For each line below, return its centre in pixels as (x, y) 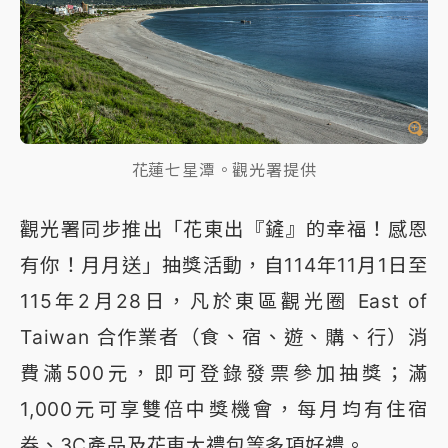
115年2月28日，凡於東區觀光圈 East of (224, 300)
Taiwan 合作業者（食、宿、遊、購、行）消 (224, 336)
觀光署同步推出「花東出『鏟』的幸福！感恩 (224, 228)
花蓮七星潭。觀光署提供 (224, 169)
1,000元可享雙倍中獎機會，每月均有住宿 (224, 408)
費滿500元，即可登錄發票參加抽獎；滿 (224, 372)
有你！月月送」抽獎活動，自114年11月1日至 (224, 264)
